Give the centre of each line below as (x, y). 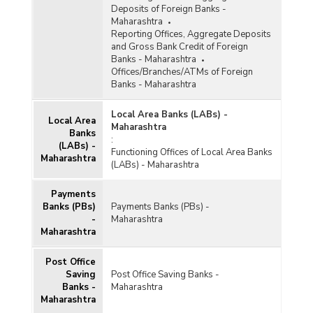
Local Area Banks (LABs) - (169, 115)
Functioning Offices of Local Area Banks (191, 153)
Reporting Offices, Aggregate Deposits (191, 35)
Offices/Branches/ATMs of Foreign (182, 72)
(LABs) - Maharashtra (155, 165)
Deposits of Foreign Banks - (168, 9)
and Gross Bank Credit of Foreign (179, 47)
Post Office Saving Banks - (165, 275)
